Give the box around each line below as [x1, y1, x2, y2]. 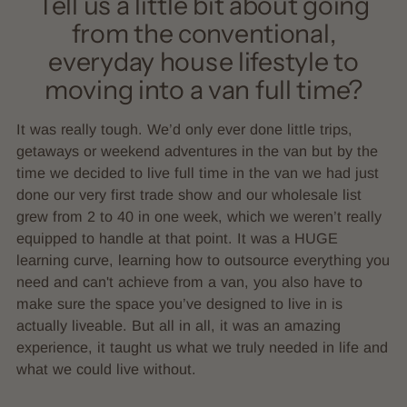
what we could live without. [16, 360, 196, 377]
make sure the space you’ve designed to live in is [16, 294, 342, 312]
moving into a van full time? [44, 73, 362, 105]
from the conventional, [71, 16, 336, 49]
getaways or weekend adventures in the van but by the [16, 142, 378, 159]
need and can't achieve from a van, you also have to [16, 273, 362, 290]
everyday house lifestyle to [48, 45, 359, 77]
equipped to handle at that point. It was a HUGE [16, 229, 338, 246]
